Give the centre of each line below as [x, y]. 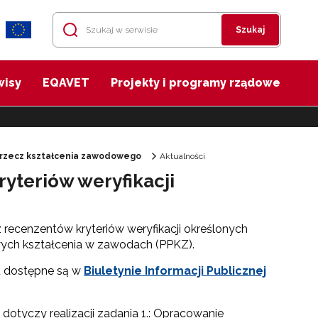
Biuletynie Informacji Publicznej [175, 271]
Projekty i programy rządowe [196, 83]
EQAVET [66, 83]
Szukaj [250, 30]
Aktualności [182, 156]
